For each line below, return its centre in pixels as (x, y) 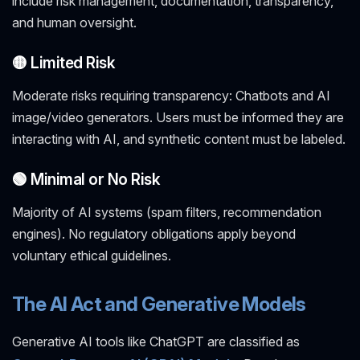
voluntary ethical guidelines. (92, 256)
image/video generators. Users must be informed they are (178, 118)
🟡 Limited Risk (64, 63)
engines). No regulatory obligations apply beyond (154, 234)
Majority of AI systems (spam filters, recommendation (167, 213)
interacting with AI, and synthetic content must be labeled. (179, 139)
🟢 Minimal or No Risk (86, 180)
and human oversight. (74, 23)
